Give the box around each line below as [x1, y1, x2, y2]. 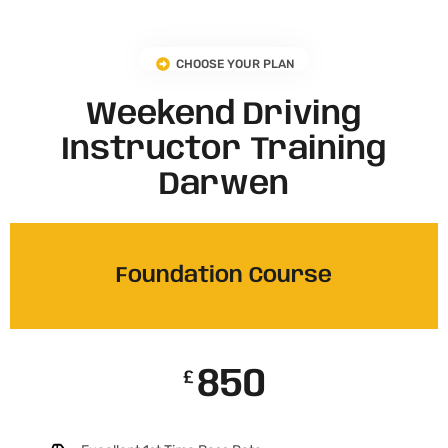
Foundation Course [116, 265, 332, 288]
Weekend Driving [86, 99, 362, 133]
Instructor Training [61, 134, 387, 168]
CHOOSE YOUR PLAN [176, 57, 295, 72]
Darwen [159, 169, 289, 203]
